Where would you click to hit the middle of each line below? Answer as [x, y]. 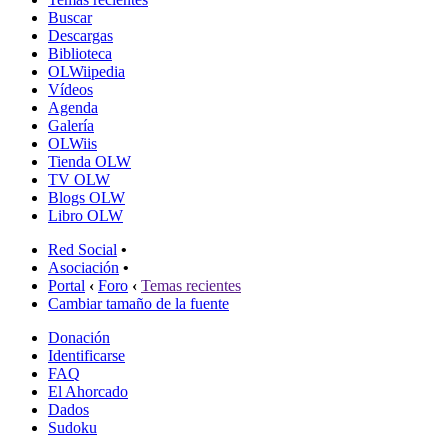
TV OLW [79, 179]
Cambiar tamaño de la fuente [138, 303]
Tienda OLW [89, 161]
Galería [71, 125]
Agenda [73, 107]
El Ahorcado [88, 391]
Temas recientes [191, 285]
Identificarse [86, 355]
